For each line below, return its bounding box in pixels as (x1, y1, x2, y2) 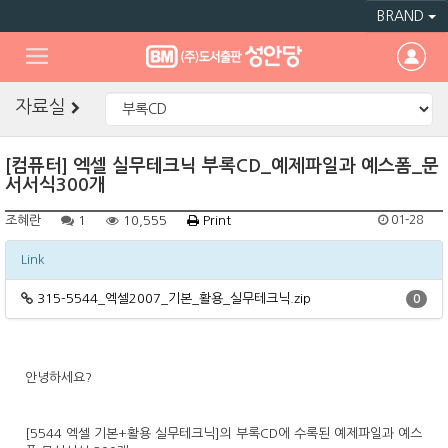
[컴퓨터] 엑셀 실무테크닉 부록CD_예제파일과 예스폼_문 (5, 157, 439, 175)
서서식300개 (5, 176, 106, 194)
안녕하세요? (25, 371, 92, 384)
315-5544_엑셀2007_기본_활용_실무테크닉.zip (37, 292, 311, 305)
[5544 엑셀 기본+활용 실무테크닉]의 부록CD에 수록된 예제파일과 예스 (25, 427, 422, 440)
